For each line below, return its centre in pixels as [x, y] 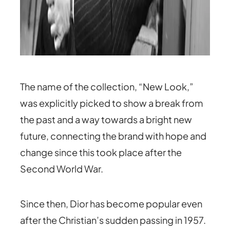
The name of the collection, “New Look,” [107, 87]
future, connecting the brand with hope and [113, 136]
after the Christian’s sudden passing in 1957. [113, 220]
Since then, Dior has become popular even [111, 204]
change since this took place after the [101, 152]
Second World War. [62, 169]
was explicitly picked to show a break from [112, 103]
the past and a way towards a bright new [106, 120]
